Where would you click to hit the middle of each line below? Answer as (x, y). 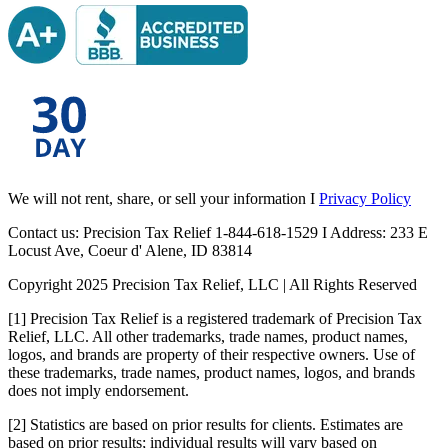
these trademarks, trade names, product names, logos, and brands (211, 372)
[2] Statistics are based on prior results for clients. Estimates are (205, 424)
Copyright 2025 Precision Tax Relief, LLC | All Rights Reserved (212, 284)
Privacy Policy (365, 198)
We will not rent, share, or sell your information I (163, 198)
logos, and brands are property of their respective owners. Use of (211, 354)
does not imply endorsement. (98, 390)
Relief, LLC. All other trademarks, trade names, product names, (208, 336)
